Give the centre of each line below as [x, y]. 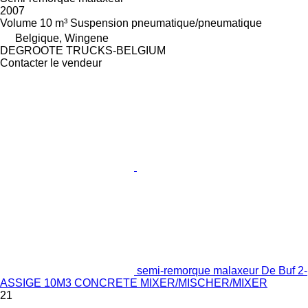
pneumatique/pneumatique [197, 23]
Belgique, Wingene [62, 38]
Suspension [99, 23]
